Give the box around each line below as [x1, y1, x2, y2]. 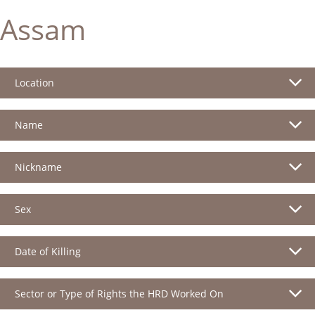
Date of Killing [15, 244, 81, 258]
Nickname [15, 160, 62, 174]
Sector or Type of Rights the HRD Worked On [15, 286, 224, 300]
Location [15, 75, 54, 89]
